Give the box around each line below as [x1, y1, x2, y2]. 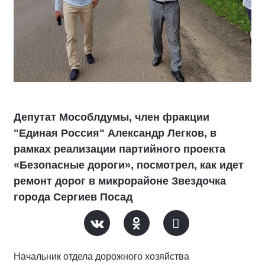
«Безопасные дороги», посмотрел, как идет [14, 159, 244, 171]
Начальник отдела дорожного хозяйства [14, 251, 189, 261]
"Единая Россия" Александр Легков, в [14, 127, 216, 139]
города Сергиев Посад [14, 190, 132, 203]
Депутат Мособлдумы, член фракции [14, 111, 209, 123]
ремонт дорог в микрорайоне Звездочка [14, 174, 226, 187]
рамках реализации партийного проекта [14, 143, 225, 155]
